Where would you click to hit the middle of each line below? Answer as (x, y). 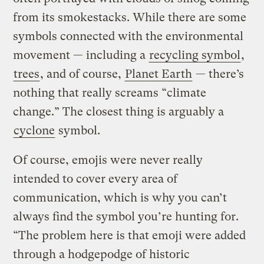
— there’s (219, 74)
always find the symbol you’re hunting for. (126, 217)
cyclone (34, 131)
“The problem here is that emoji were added (130, 236)
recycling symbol (195, 55)
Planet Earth (159, 74)
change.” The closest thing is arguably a (119, 112)
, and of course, (82, 74)
